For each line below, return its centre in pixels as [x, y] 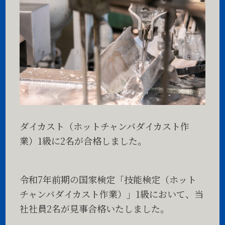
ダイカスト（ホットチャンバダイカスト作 [105, 126]
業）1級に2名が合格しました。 [83, 141]
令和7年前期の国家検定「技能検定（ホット [108, 179]
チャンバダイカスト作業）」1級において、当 [112, 194]
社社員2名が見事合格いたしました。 [95, 208]
